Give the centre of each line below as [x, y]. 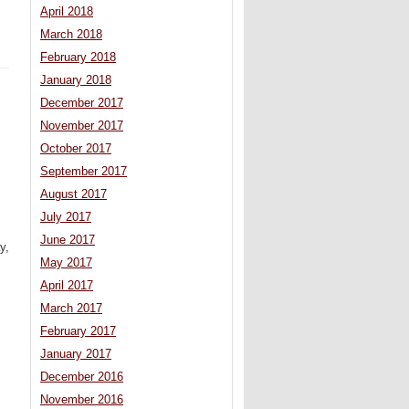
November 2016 [82, 400]
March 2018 [71, 35]
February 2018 [78, 58]
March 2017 [71, 309]
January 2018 [76, 81]
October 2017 [76, 149]
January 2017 [76, 355]
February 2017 [78, 332]
